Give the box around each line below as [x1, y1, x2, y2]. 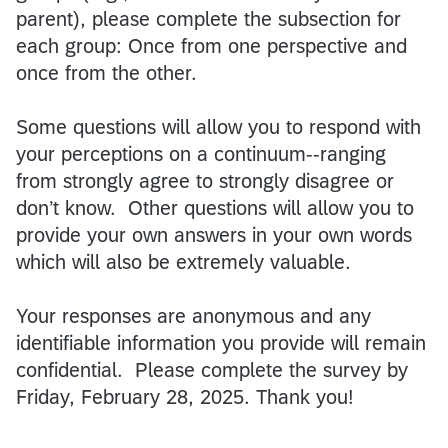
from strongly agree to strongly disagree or [16, 169, 394, 192]
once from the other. [16, 61, 197, 84]
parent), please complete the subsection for [16, 7, 401, 30]
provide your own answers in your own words [16, 223, 412, 246]
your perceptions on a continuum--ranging [16, 142, 386, 165]
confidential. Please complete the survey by [16, 358, 408, 381]
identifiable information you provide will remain [16, 331, 426, 354]
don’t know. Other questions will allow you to [16, 196, 414, 219]
